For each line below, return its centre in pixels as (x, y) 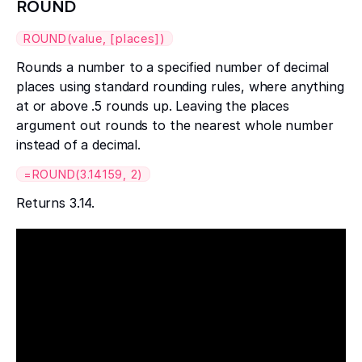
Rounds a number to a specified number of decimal (173, 67)
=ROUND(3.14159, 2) (83, 175)
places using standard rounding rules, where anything (180, 87)
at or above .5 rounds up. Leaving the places (153, 106)
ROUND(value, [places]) (95, 39)
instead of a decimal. (79, 145)
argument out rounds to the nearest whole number (175, 126)
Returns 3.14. (56, 203)
